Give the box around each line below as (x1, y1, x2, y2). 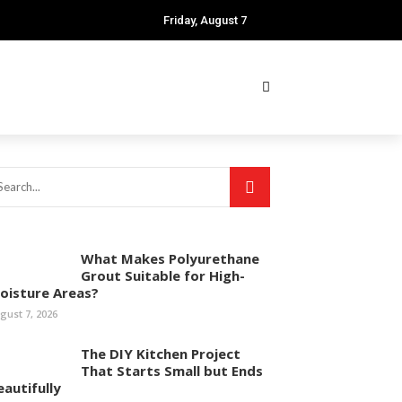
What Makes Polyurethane (81, 249, 259, 267)
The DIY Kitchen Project (81, 345, 240, 363)
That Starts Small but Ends (81, 362, 263, 380)
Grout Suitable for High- (81, 267, 245, 284)
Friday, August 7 (163, 13, 247, 27)
